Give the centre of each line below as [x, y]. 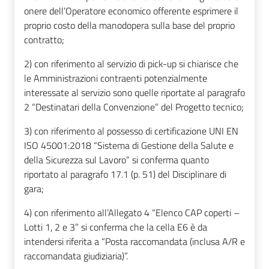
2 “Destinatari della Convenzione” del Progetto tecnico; [134, 107]
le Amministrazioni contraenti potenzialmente [116, 78]
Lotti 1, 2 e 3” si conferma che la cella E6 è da [116, 227]
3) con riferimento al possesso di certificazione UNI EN [131, 131]
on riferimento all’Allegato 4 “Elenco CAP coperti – [139, 212]
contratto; [44, 39]
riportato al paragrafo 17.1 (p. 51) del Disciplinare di [125, 174]
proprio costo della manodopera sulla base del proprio [129, 25]
